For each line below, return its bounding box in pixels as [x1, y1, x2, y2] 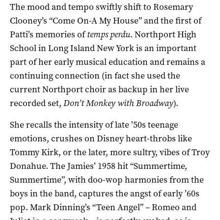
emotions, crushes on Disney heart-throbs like [10, 132, 192, 144]
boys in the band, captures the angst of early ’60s [10, 187, 199, 199]
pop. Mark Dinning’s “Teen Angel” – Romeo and [10, 201, 196, 213]
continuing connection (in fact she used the [10, 69, 180, 82]
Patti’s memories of [10, 28, 87, 40]
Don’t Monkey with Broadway [63, 97, 173, 109]
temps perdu [87, 28, 130, 40]
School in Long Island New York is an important [10, 42, 196, 54]
